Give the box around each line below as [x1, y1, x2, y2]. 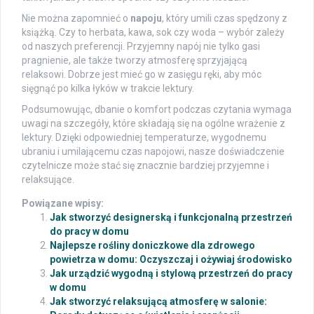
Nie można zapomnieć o [22, 13, 130, 25]
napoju [130, 13, 162, 25]
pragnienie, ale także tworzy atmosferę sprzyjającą [22, 55, 247, 67]
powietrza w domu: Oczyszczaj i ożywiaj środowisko [50, 254, 292, 266]
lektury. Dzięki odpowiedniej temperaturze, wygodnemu [22, 132, 266, 144]
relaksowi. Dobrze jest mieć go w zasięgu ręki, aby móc [22, 69, 261, 81]
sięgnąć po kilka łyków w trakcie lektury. [22, 83, 194, 95]
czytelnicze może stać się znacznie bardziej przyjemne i [22, 160, 269, 172]
